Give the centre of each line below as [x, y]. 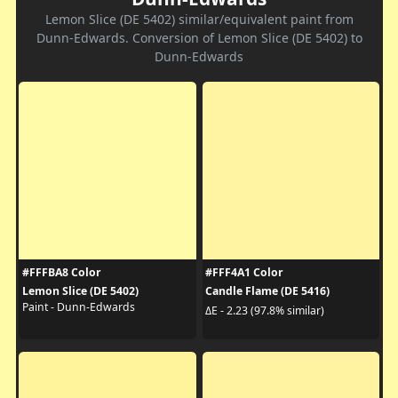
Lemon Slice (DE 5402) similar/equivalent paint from [199, 20]
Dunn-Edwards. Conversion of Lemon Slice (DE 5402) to [199, 38]
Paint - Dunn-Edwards [78, 307]
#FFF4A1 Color [244, 273]
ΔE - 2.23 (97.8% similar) [265, 310]
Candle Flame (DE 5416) [267, 291]
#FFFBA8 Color [61, 273]
